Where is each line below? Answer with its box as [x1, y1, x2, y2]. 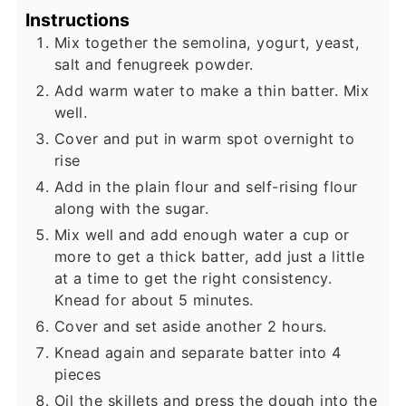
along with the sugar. [53, 199, 209, 218]
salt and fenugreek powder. [53, 55, 254, 74]
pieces [53, 365, 101, 384]
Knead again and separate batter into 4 [53, 343, 342, 362]
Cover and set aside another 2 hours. [53, 317, 327, 336]
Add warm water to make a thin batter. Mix [53, 82, 370, 101]
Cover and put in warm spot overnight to [53, 130, 355, 149]
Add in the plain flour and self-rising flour [53, 178, 358, 197]
